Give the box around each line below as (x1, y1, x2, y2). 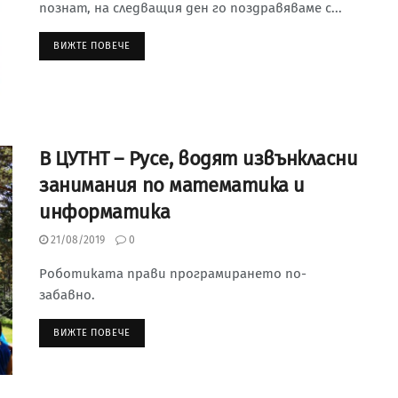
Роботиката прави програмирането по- (39, 266, 306, 283)
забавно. (39, 287, 95, 304)
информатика (39, 200, 171, 225)
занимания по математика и (39, 173, 305, 198)
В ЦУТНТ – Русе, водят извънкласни (39, 147, 358, 171)
